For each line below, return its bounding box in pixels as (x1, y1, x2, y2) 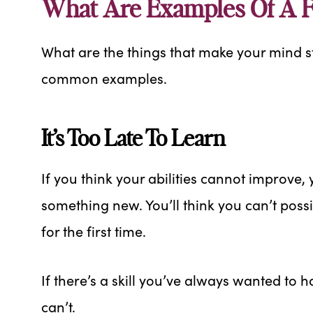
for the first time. (41, 221, 146, 240)
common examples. (41, 68, 167, 87)
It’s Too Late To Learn (41, 127, 225, 150)
